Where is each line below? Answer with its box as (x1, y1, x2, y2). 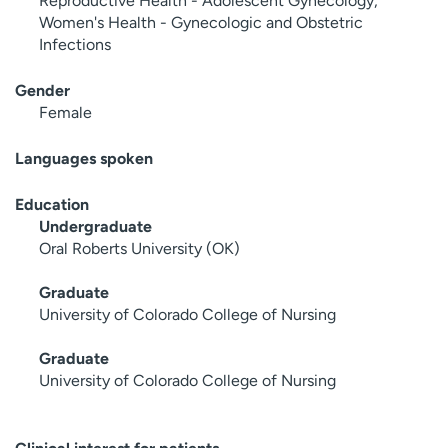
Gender (15, 80, 70, 100)
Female (39, 102, 92, 122)
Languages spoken (15, 148, 153, 168)
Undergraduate (39, 216, 152, 236)
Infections (39, 34, 111, 54)
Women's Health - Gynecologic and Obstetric (39, 12, 363, 32)
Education (15, 194, 89, 214)
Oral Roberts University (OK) (39, 238, 240, 258)
